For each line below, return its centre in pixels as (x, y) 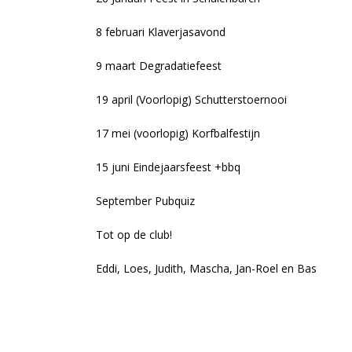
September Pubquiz (145, 201)
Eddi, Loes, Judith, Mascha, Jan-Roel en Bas (206, 268)
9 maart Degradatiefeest (159, 66)
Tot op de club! (134, 235)
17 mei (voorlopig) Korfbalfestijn (178, 133)
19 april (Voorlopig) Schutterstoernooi (191, 99)
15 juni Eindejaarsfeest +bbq (168, 167)
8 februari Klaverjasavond (161, 32)
